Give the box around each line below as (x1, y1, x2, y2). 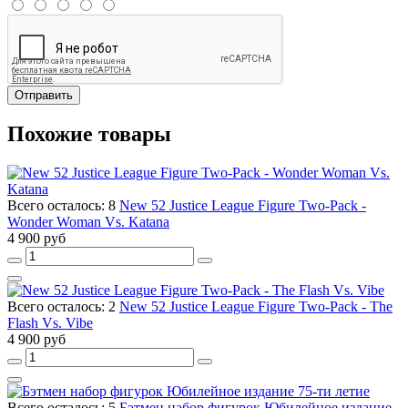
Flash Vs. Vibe (7, 315, 93, 331)
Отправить (15, 87, 73, 102)
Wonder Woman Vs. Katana (7, 214, 169, 230)
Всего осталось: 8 (7, 198, 119, 214)
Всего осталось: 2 (7, 299, 119, 315)
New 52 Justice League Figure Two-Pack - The (119, 299, 393, 315)
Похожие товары (7, 122, 171, 147)
